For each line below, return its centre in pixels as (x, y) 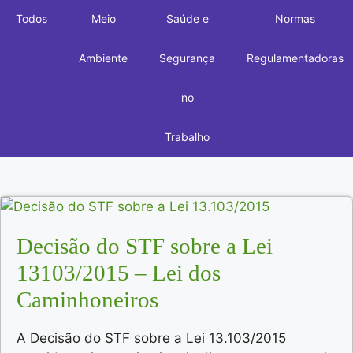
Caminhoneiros (87, 299)
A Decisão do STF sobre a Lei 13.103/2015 (151, 338)
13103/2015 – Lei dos (119, 272)
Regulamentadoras (295, 58)
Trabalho (187, 136)
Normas (295, 18)
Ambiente (103, 58)
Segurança (187, 58)
